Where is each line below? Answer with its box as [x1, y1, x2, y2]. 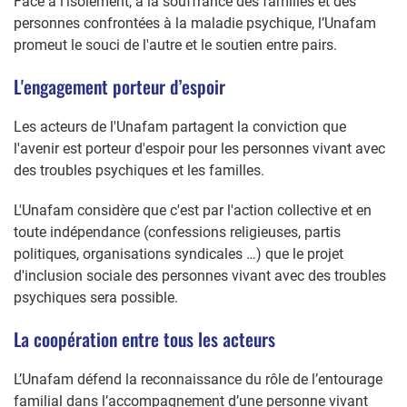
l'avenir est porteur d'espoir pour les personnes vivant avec [14, 139, 385, 157]
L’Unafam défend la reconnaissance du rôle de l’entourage [14, 370, 382, 388]
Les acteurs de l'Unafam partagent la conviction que [14, 117, 346, 135]
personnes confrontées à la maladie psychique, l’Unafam [14, 14, 376, 32]
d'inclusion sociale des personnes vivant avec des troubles [14, 266, 386, 284]
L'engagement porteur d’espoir [14, 72, 225, 100]
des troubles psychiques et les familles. [14, 161, 264, 179]
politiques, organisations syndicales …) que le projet [14, 244, 343, 263]
